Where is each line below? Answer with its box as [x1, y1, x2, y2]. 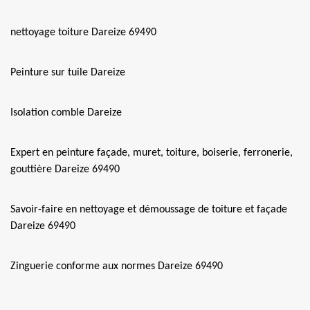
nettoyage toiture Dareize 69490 [10, 27, 156, 38]
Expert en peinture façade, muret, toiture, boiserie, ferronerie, [10, 147, 293, 158]
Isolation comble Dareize [10, 107, 122, 118]
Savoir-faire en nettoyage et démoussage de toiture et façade [10, 204, 287, 215]
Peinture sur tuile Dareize [10, 67, 125, 78]
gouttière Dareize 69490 [10, 164, 120, 175]
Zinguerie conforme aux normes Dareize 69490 [10, 261, 223, 272]
